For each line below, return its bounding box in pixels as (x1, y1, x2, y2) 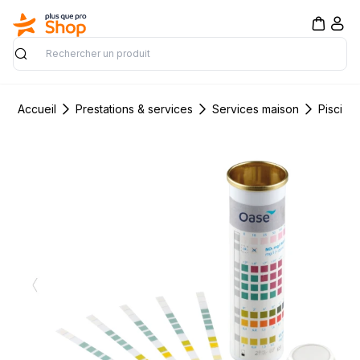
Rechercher (12, 54, 80, 71)
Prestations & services (76, 101, 194, 116)
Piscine (318, 101, 357, 116)
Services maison (212, 101, 300, 116)
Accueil (18, 101, 57, 116)
